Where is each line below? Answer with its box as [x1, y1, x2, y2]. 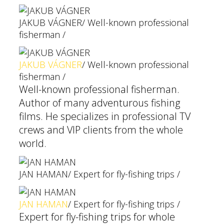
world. [19, 136, 46, 150]
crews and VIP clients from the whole [19, 123, 183, 136]
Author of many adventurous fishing [19, 96, 180, 109]
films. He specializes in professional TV [19, 109, 190, 123]
